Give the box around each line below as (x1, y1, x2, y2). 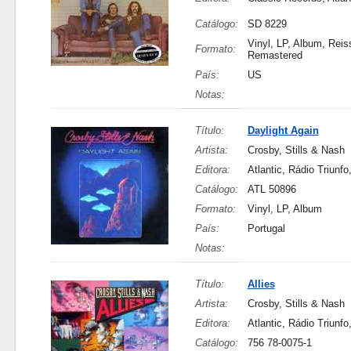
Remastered (247, 49, 302, 61)
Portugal (247, 223, 285, 234)
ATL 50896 (247, 183, 296, 195)
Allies (247, 278, 275, 290)
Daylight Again (247, 125, 319, 136)
